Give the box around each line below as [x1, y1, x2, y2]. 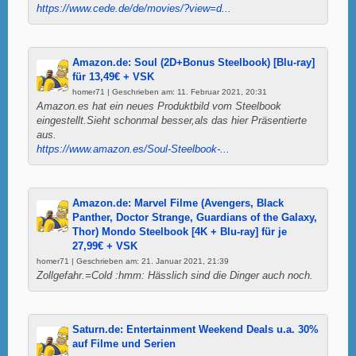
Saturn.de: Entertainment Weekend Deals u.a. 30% [72, 323, 319, 335]
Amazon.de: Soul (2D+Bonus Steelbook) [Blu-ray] [72, 56, 315, 68]
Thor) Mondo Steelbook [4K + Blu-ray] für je [72, 226, 287, 238]
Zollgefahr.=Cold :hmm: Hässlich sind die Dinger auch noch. [37, 269, 313, 281]
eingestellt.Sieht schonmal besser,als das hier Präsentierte [37, 114, 307, 126]
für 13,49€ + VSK [72, 71, 154, 83]
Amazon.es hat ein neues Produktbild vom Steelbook [37, 100, 281, 112]
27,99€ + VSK [72, 240, 137, 252]
